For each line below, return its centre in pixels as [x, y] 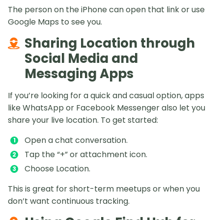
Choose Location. [57, 169]
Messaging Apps [79, 74]
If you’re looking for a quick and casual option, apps [106, 96]
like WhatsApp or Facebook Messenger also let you [107, 108]
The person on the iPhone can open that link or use [106, 10]
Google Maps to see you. [55, 22]
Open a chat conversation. [76, 140]
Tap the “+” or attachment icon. [86, 155]
